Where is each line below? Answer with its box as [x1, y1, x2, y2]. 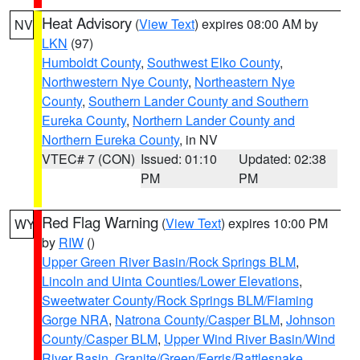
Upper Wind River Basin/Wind [164, 329, 335, 348]
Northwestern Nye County [42, 72, 188, 91]
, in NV [179, 130, 218, 149]
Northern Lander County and [133, 111, 295, 129]
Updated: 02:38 [239, 149, 327, 168]
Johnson [286, 310, 335, 329]
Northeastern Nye [194, 72, 295, 91]
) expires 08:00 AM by [194, 14, 318, 33]
